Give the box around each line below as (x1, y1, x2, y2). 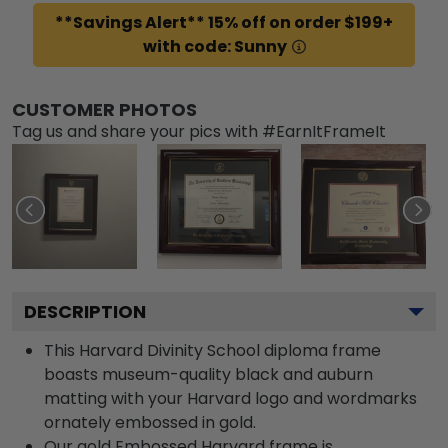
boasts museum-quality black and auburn (44, 362, 373, 386)
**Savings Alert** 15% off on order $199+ (55, 10, 393, 34)
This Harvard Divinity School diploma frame (44, 338, 381, 362)
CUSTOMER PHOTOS (12, 96, 197, 122)
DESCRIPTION (24, 298, 146, 324)
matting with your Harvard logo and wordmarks (44, 386, 417, 410)
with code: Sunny (142, 34, 287, 58)
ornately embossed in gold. (44, 410, 256, 434)
